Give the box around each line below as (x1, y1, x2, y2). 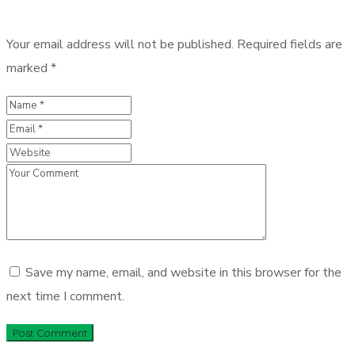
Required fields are (237, 36, 342, 54)
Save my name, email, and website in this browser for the (25, 264, 342, 282)
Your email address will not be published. (6, 36, 234, 54)
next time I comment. (6, 288, 124, 306)
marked (6, 59, 51, 78)
